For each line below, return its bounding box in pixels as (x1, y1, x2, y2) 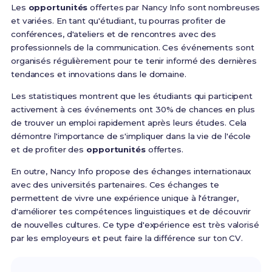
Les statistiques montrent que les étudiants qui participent (10, 91, 253, 101)
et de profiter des (10, 144, 87, 155)
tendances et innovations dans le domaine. (10, 69, 186, 80)
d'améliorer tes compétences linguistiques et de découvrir (10, 206, 251, 217)
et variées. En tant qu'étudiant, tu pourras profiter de (10, 16, 226, 26)
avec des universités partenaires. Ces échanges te (10, 180, 220, 190)
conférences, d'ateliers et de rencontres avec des (10, 29, 217, 39)
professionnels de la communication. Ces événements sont (10, 42, 254, 53)
